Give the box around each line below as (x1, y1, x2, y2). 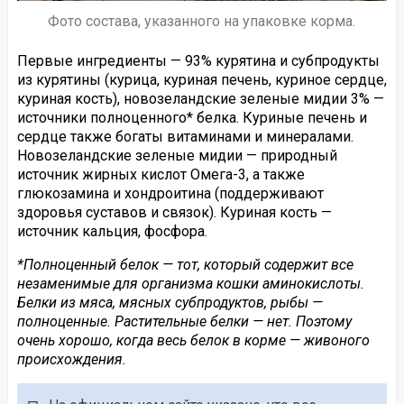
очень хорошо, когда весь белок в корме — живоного (16, 332, 370, 350)
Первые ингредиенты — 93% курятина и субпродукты (16, 52, 380, 70)
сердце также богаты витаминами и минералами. (16, 128, 353, 146)
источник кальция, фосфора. (16, 223, 207, 241)
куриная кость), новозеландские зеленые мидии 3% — (16, 90, 384, 108)
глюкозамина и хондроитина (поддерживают (16, 185, 324, 203)
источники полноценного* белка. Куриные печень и (16, 109, 367, 127)
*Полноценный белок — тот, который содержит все (16, 256, 353, 274)
